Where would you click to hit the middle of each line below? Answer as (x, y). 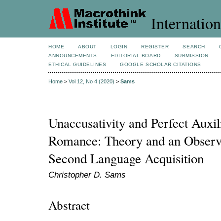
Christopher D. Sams (87, 175)
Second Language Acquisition (126, 159)
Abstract (69, 205)
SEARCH (194, 47)
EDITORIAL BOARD (136, 55)
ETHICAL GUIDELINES (77, 64)
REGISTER (155, 47)
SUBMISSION (191, 55)
